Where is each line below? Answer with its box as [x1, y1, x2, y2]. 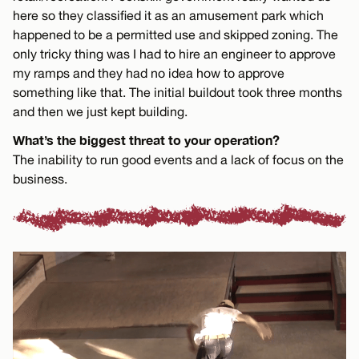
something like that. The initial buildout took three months [13, 84, 342, 99]
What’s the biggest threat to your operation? [13, 131, 280, 147]
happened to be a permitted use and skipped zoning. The [13, 26, 338, 42]
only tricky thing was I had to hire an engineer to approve [13, 46, 336, 61]
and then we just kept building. [13, 103, 188, 119]
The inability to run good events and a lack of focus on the [13, 151, 344, 167]
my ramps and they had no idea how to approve [13, 65, 284, 80]
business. [13, 171, 67, 186]
